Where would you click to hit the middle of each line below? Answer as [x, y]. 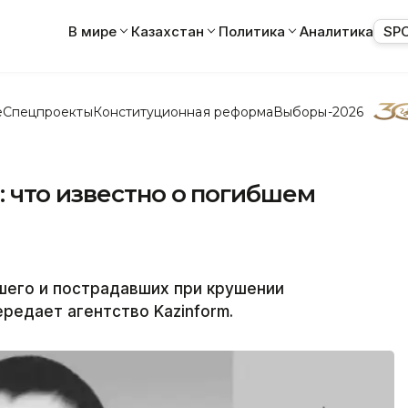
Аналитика [337, 31]
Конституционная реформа [183, 112]
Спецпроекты [47, 112]
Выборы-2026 [318, 112]
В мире [92, 31]
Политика [252, 31]
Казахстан [168, 31]
